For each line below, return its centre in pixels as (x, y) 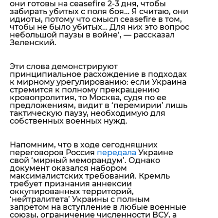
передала (117, 153)
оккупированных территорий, (72, 192)
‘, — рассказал (146, 35)
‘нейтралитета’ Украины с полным (80, 200)
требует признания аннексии (71, 184)
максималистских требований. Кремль (90, 176)
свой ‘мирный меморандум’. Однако (85, 161)
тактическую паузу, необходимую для (88, 113)
